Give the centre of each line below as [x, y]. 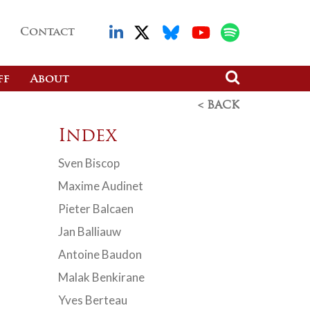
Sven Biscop [89, 163]
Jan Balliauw [89, 231]
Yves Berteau [92, 300]
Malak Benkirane [101, 277]
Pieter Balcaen [95, 209]
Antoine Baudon [100, 254]
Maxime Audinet [100, 186]
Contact [47, 33]
